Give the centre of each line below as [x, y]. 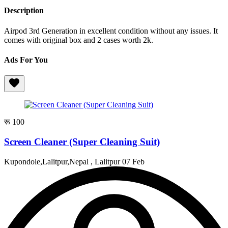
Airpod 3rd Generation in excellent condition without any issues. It [111, 31]
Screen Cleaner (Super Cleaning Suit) [82, 141]
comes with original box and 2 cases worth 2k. [79, 40]
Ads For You [26, 60]
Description [24, 11]
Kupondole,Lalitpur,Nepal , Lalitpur [63, 161]
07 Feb [133, 161]
